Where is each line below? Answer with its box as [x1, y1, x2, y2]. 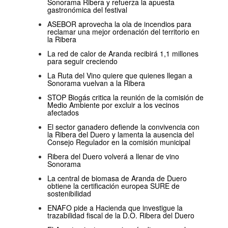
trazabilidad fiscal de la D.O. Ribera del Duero [47, 210, 194, 221]
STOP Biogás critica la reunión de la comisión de [47, 92, 204, 103]
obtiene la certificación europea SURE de [47, 181, 180, 191]
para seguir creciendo [47, 56, 118, 67]
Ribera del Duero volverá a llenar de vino [47, 151, 179, 162]
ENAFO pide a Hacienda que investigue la [47, 203, 183, 213]
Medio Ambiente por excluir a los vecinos [47, 100, 179, 110]
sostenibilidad [47, 188, 91, 199]
